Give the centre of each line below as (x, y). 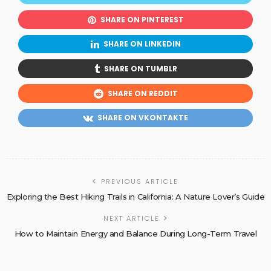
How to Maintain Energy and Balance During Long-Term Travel (135, 234)
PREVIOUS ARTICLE (140, 182)
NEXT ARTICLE (131, 219)
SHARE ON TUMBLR (140, 68)
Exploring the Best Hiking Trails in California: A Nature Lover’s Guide (135, 197)
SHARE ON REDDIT (142, 93)
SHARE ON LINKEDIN (142, 44)
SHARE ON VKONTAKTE (143, 118)
